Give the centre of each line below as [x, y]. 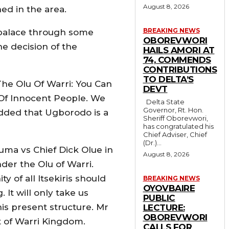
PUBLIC [159, 198]
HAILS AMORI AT [179, 50]
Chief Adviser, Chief [175, 134]
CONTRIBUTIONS [180, 69]
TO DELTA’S [168, 79]
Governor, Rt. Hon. [173, 110]
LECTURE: [164, 207]
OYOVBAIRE [169, 188]
